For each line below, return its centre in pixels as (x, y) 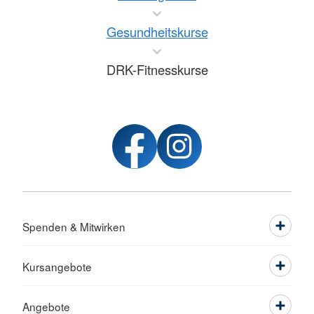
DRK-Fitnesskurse (157, 69)
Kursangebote (57, 266)
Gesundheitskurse (157, 32)
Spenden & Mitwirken (74, 226)
